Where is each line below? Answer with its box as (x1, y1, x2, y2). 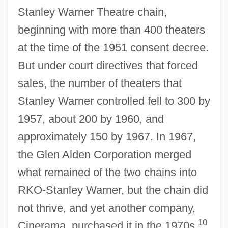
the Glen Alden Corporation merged (17, 148, 191, 161)
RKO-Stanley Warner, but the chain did (17, 183, 208, 196)
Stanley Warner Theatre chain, (17, 5, 167, 18)
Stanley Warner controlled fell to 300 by (17, 94, 210, 107)
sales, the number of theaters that (17, 76, 182, 90)
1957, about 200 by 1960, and (17, 112, 164, 125)
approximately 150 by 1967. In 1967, (17, 130, 196, 143)
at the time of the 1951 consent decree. (17, 41, 209, 54)
